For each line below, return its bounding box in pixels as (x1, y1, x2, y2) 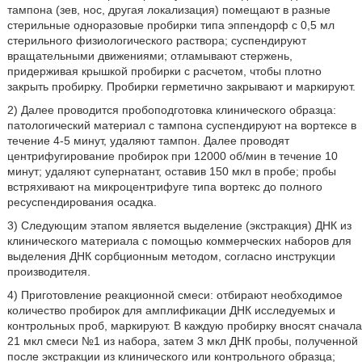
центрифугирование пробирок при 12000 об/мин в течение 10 (6, 149, 338, 162)
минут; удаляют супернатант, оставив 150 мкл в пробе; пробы (6, 164, 336, 178)
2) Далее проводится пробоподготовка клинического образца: (6, 103, 336, 116)
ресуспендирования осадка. (6, 195, 157, 208)
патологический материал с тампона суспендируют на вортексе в (6, 118, 356, 132)
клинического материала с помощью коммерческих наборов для (6, 234, 351, 247)
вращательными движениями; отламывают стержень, (6, 48, 293, 62)
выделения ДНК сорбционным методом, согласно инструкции (6, 249, 335, 263)
